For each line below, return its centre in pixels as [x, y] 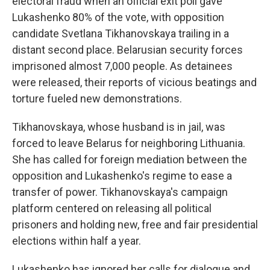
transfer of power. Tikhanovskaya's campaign [120, 192]
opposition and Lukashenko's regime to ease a [122, 176]
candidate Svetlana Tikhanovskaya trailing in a [121, 33]
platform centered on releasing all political [112, 208]
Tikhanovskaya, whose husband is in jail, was [119, 127]
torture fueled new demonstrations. [97, 99]
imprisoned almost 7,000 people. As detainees [122, 66]
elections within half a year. [77, 241]
